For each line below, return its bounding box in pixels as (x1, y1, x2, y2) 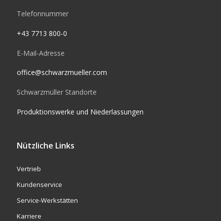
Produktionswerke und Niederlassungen (16, 107, 144, 117)
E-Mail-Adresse (16, 48, 65, 58)
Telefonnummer (16, 8, 69, 18)
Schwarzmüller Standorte (16, 87, 97, 97)
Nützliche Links (16, 140, 74, 151)
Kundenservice (16, 180, 62, 189)
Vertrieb (16, 164, 41, 173)
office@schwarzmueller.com (16, 68, 107, 77)
